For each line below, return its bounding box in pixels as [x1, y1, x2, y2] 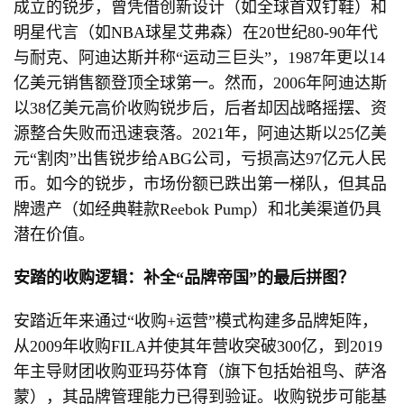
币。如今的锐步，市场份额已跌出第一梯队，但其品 [14, 175, 387, 193]
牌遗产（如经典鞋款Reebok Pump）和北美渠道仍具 [14, 200, 381, 218]
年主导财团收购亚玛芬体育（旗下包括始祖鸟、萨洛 [14, 363, 387, 381]
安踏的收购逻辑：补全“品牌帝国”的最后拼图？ [14, 269, 354, 287]
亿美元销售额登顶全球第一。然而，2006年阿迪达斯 [14, 74, 387, 92]
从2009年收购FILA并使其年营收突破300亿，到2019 [14, 337, 382, 355]
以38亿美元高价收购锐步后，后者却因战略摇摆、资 [14, 99, 387, 117]
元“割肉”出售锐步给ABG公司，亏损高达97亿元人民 [14, 150, 387, 168]
